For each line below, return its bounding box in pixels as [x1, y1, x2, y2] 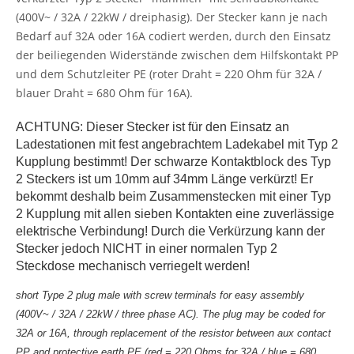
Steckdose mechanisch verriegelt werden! [16, 259, 250, 273]
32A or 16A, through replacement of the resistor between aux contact [16, 327, 331, 339]
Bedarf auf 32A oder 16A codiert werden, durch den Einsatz [16, 28, 331, 43]
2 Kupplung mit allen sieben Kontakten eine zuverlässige [16, 207, 334, 220]
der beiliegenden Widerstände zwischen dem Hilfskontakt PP [16, 47, 338, 62]
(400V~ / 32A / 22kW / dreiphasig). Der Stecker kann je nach [16, 9, 328, 24]
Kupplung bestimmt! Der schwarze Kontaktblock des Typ [16, 155, 331, 168]
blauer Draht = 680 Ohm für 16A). [16, 85, 193, 100]
